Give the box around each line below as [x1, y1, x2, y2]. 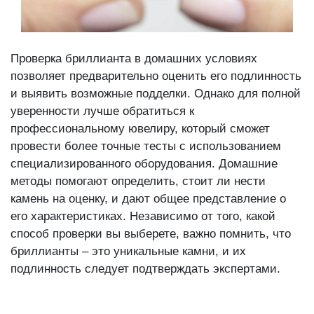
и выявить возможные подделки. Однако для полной [11, 87, 301, 101]
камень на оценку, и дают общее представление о [11, 192, 286, 206]
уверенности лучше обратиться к [11, 104, 194, 118]
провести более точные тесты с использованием [11, 139, 281, 153]
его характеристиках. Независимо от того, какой [11, 210, 275, 224]
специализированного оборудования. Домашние [11, 157, 278, 171]
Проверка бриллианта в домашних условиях [11, 52, 257, 66]
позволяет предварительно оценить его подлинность [11, 69, 301, 83]
